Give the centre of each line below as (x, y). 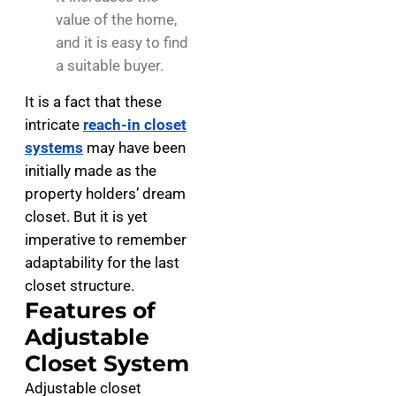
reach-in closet (135, 125)
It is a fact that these (93, 102)
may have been (134, 148)
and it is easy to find (122, 42)
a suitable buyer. (110, 65)
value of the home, (116, 19)
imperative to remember (106, 240)
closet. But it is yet (86, 217)
